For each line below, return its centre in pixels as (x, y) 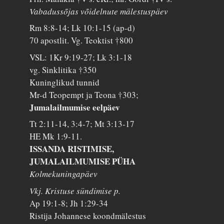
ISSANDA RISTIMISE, (72, 149)
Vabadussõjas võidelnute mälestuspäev (99, 11)
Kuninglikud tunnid (65, 82)
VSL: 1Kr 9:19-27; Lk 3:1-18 (81, 57)
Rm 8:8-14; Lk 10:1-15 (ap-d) (82, 28)
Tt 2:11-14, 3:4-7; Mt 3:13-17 (82, 124)
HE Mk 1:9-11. (56, 136)
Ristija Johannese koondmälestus (88, 215)
